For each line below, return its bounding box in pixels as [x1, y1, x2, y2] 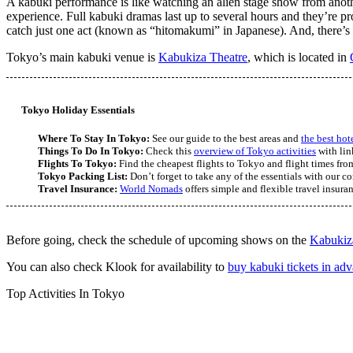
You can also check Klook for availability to [6, 260, 228, 274]
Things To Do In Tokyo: [38, 146, 143, 158]
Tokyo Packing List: [38, 171, 128, 183]
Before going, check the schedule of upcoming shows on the [6, 233, 310, 247]
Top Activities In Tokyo [6, 287, 124, 301]
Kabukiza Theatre [158, 50, 247, 65]
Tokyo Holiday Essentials [21, 105, 136, 117]
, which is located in [247, 50, 350, 65]
